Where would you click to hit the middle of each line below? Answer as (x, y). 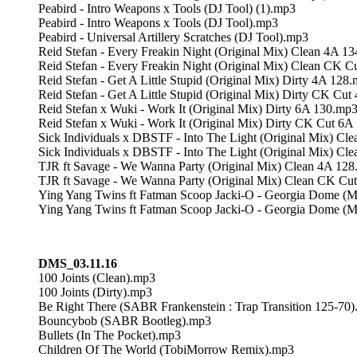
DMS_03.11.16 (78, 263)
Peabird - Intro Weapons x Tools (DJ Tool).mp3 (158, 22)
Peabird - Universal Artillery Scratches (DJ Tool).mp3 (173, 37)
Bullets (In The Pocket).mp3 (110, 335)
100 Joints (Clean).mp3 (97, 277)
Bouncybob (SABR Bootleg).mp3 (125, 320)
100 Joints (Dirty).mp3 (95, 292)
